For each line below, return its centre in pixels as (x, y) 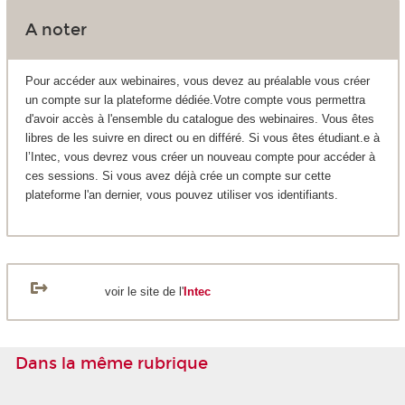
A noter (56, 29)
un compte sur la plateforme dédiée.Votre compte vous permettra (195, 100)
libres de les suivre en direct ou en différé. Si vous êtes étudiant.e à (202, 138)
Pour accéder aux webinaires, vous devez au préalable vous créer (197, 81)
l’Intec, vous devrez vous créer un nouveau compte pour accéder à (200, 157)
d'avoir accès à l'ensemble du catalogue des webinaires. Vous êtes (199, 119)
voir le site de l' (142, 292)
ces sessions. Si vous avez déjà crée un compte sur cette (178, 176)
